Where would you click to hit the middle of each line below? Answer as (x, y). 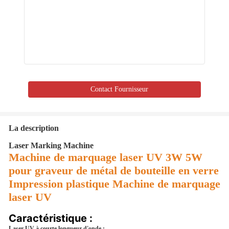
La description (34, 128)
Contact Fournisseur (119, 89)
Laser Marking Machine (51, 145)
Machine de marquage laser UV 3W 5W (106, 157)
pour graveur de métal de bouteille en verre (114, 170)
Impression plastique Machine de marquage (114, 184)
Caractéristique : (51, 218)
